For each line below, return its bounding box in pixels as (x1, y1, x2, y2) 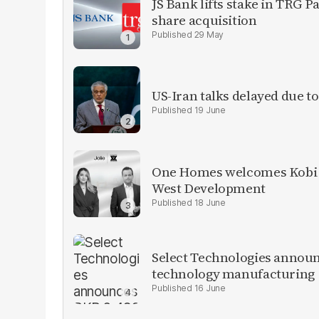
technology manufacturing (152, 263, 315, 283)
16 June (194, 282, 226, 293)
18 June (194, 197, 226, 208)
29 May (194, 28, 224, 40)
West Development (152, 178, 266, 197)
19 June (194, 105, 226, 116)
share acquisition (152, 10, 257, 29)
